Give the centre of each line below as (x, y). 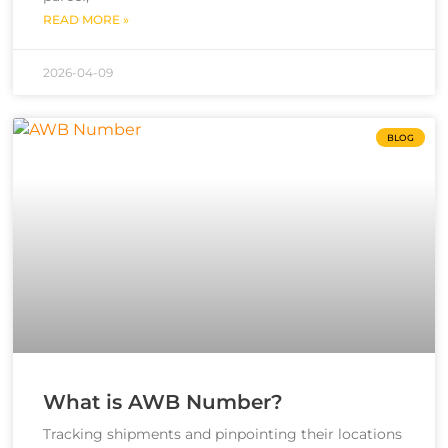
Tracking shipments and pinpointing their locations (222, 433)
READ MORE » (86, 19)
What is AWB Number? (163, 401)
